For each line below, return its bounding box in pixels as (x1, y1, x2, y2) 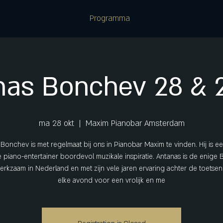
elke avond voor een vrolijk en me (58, 176, 165, 185)
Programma (90, 13, 130, 24)
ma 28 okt (38, 118, 74, 129)
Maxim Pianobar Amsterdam (85, 118, 185, 129)
